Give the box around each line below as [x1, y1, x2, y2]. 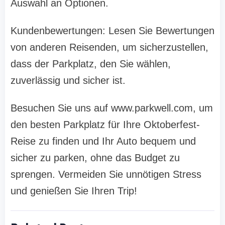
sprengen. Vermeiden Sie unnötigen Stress [11, 169, 201, 180]
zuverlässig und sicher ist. [11, 75, 126, 86]
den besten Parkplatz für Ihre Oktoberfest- [11, 119, 200, 131]
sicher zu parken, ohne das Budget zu [11, 152, 180, 164]
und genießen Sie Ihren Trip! [11, 185, 137, 197]
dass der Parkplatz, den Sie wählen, [11, 58, 171, 70]
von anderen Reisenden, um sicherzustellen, [11, 42, 208, 53]
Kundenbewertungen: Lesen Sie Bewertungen [11, 25, 214, 37]
